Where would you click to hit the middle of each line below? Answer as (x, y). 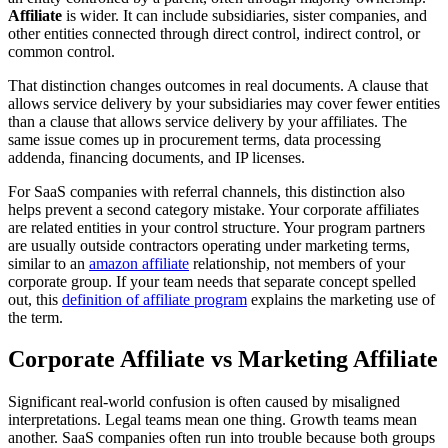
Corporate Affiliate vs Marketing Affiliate (223, 359)
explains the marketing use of (341, 299)
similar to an (48, 263)
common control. (61, 51)
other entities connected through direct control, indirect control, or (214, 33)
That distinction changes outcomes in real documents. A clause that (218, 85)
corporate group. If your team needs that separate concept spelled (212, 281)
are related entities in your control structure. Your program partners (216, 227)
